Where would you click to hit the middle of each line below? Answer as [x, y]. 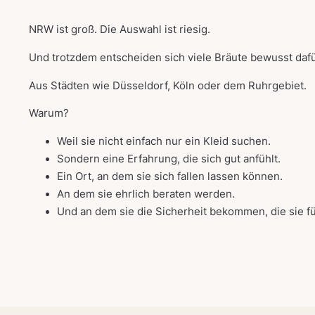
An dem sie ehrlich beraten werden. [146, 194]
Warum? [49, 114]
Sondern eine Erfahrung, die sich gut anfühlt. [169, 159]
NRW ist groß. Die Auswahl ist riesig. [120, 29]
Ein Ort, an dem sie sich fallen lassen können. [170, 177]
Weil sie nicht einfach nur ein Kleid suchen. [164, 142]
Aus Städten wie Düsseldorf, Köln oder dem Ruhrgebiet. [168, 85]
